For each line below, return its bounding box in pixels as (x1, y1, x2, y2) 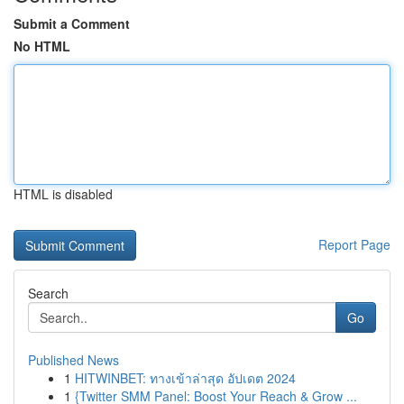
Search (28, 284, 69, 302)
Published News (28, 351, 119, 369)
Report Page (318, 235, 390, 253)
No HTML (14, 37, 70, 55)
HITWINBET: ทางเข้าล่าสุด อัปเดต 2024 (75, 369, 296, 387)
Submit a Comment (14, 14, 130, 32)
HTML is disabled (14, 185, 113, 203)
